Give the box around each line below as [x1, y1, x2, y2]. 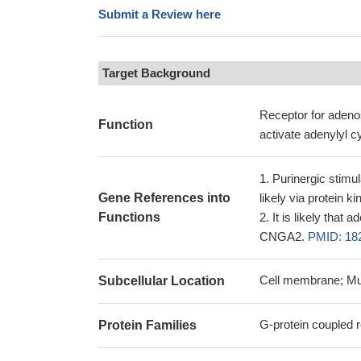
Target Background [102, 66, 210, 80]
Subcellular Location [98, 274, 225, 288]
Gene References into [98, 191, 230, 205]
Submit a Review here [98, 7, 221, 21]
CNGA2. [259, 230, 308, 243]
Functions [98, 210, 160, 224]
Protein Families [98, 318, 197, 332]
